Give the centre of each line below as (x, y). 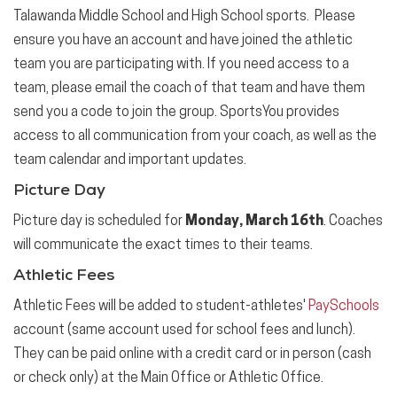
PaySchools (344, 307)
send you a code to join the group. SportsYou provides (176, 113)
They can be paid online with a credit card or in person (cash (192, 354)
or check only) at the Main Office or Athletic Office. (168, 378)
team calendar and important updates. (130, 160)
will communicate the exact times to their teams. (163, 245)
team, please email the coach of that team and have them (189, 89)
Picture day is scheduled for (99, 222)
